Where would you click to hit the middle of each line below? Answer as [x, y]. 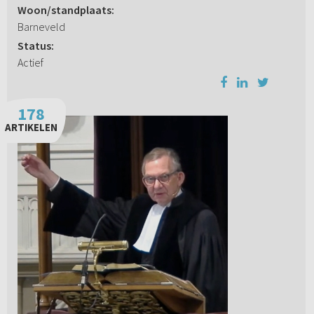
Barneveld [41, 27]
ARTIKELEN [31, 128]
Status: [35, 46]
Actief [30, 63]
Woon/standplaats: [66, 10]
